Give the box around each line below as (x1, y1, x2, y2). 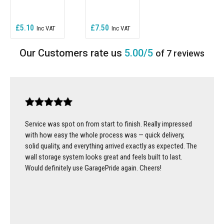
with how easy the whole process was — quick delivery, (25, 130, 184, 140)
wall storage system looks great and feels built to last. (25, 152, 182, 162)
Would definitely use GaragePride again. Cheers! (25, 163, 161, 173)
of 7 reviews (155, 48, 204, 59)
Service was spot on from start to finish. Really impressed (25, 119, 192, 129)
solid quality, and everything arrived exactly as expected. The (25, 141, 197, 151)
